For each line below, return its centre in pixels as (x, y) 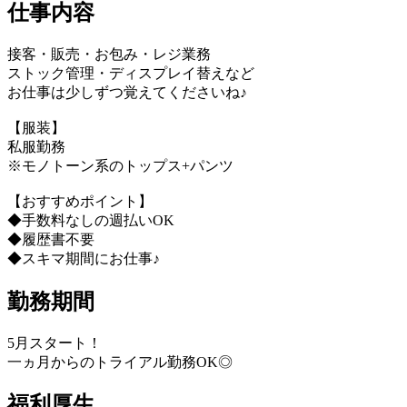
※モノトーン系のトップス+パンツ (120, 165)
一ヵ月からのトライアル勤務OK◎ (120, 362)
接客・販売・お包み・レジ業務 (109, 54)
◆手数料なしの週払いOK (91, 220)
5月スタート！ (55, 342)
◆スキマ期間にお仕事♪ (84, 258)
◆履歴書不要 (51, 239)
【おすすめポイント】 (80, 201)
